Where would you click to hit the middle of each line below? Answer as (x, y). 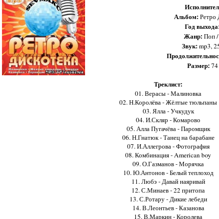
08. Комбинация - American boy (168, 155)
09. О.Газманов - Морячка (168, 164)
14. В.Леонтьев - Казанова (168, 208)
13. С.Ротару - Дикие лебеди (168, 199)
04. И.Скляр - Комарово (168, 120)
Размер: (198, 65)
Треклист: (168, 84)
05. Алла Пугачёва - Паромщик (168, 128)
